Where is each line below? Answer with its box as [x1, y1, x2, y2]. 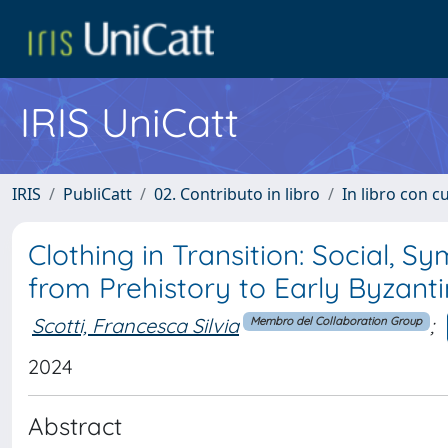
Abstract [28, 411, 122, 441]
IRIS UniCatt [20, 97, 239, 147]
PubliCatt [63, 183, 132, 205]
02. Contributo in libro [154, 183, 320, 205]
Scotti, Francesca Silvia [32, 312, 239, 338]
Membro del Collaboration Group [250, 314, 423, 329]
